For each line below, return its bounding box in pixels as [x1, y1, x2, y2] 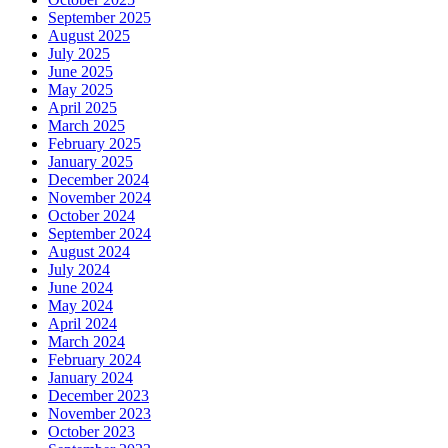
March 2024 [48, 332, 125, 350]
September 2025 [48, 8, 151, 26]
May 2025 [48, 80, 113, 98]
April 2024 [48, 314, 117, 332]
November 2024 [48, 188, 151, 206]
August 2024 [48, 242, 130, 260]
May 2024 [48, 296, 113, 314]
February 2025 [48, 134, 141, 152]
